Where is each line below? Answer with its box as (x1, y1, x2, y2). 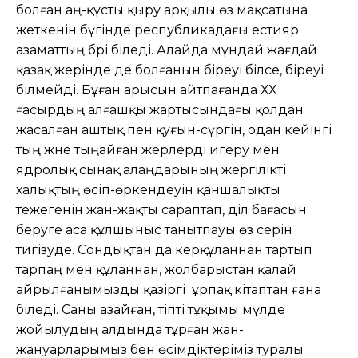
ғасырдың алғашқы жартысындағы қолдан (16, 101, 304, 117)
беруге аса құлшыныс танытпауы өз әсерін (16, 221, 292, 237)
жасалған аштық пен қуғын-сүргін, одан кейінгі (16, 121, 332, 137)
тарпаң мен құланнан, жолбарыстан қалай (16, 261, 296, 277)
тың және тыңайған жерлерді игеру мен (16, 141, 280, 157)
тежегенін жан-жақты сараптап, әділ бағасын (16, 201, 307, 217)
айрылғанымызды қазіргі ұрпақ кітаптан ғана (16, 281, 321, 297)
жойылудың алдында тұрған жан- (16, 321, 244, 337)
